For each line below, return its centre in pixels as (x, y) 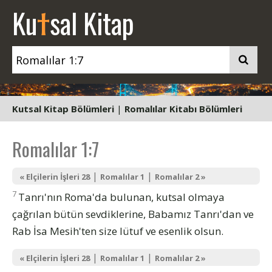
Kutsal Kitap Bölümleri (63, 109)
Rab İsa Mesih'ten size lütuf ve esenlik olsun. (118, 231)
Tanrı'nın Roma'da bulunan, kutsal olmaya (121, 197)
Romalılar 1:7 (56, 149)
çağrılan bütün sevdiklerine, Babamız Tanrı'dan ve (133, 214)
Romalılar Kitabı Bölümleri (183, 109)
